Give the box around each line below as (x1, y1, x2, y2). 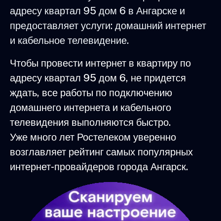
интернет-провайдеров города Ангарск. (10, 160, 188, 173)
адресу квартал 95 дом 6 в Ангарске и (10, 4, 185, 17)
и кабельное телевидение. (10, 34, 129, 46)
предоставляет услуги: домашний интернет (10, 19, 206, 32)
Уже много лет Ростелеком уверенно (10, 131, 176, 143)
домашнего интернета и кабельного (10, 101, 171, 113)
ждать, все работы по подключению (10, 86, 172, 99)
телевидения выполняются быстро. (10, 116, 171, 128)
